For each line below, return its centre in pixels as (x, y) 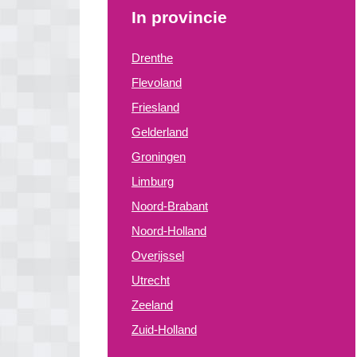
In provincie (179, 17)
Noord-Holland (169, 231)
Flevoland (157, 82)
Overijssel (158, 255)
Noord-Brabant (170, 206)
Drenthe (152, 58)
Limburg (153, 181)
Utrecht (151, 280)
